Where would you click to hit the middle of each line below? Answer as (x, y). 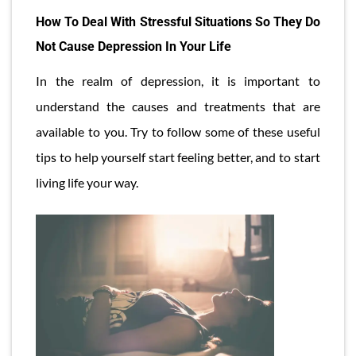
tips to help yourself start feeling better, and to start (178, 157)
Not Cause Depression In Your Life (134, 47)
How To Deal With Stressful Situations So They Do (178, 22)
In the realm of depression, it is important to (178, 80)
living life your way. (87, 182)
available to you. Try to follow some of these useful (178, 131)
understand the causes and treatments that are (178, 106)
